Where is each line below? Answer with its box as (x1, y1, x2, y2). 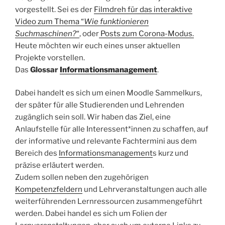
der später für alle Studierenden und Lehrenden (15, 100, 184, 110)
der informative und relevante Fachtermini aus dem (15, 137, 197, 146)
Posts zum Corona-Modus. (99, 29, 194, 38)
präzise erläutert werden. (15, 161, 104, 170)
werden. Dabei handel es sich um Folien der (15, 209, 167, 218)
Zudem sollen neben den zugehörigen (15, 173, 149, 182)
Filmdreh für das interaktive (94, 5, 192, 14)
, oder (79, 29, 99, 38)
